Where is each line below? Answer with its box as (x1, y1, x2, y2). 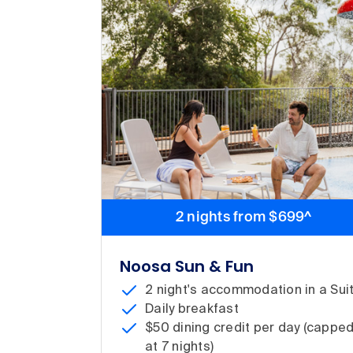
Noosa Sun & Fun (120, 255, 255, 277)
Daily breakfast (145, 303, 239, 316)
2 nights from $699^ (175, 210, 312, 225)
